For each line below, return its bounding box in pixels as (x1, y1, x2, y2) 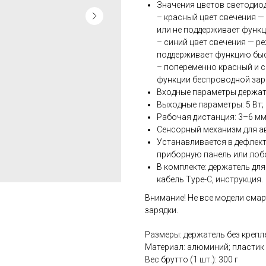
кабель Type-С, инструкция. (157, 175, 263, 185)
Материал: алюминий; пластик (145, 242, 264, 252)
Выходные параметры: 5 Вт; (157, 100, 264, 110)
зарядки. (145, 205, 178, 216)
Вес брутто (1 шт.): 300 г (145, 255, 238, 265)
